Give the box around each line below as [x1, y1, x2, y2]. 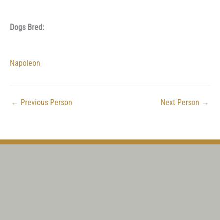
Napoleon [10, 58, 40, 68]
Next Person [161, 98, 201, 107]
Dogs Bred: [10, 23, 44, 32]
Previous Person [19, 98, 72, 107]
